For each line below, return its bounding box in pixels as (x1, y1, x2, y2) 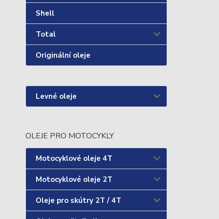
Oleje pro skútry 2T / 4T (36, 196, 121, 205)
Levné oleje (36, 91, 77, 101)
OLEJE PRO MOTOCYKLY (25, 131, 114, 141)
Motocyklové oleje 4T (36, 153, 112, 163)
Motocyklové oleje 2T (36, 175, 112, 184)
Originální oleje (36, 50, 90, 60)
